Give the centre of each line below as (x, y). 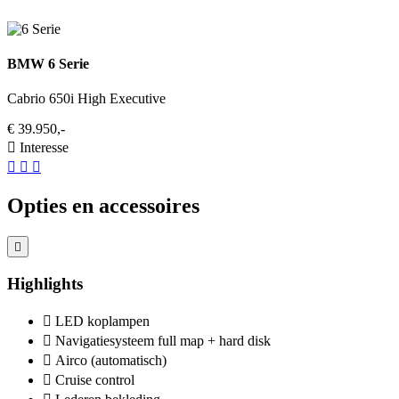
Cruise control (95, 379)
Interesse (44, 148)
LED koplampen (102, 321)
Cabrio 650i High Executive (86, 99)
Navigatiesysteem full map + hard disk (163, 340)
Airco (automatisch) (111, 360)
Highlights (45, 283)
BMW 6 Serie (48, 64)
